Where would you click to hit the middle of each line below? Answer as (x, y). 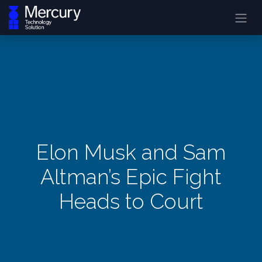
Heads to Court (131, 201)
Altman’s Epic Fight (131, 177)
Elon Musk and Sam (131, 152)
